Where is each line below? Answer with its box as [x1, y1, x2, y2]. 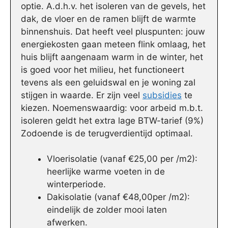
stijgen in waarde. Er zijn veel [21, 90, 142, 100]
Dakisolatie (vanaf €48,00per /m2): [47, 192, 190, 203]
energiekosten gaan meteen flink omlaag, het [21, 39, 206, 49]
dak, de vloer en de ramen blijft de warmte [21, 13, 196, 24]
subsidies [142, 90, 182, 100]
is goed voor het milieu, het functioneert [21, 64, 184, 75]
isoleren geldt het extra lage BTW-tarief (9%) [21, 115, 204, 126]
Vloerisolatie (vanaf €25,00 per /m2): [47, 154, 197, 164]
